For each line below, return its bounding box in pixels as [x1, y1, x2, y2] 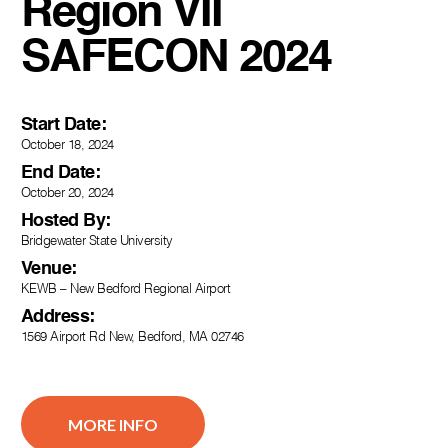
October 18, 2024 [20, 135, 114, 152]
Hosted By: [20, 211, 111, 230]
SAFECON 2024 [20, 35, 331, 81]
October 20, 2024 [20, 183, 114, 200]
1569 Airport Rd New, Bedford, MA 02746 [20, 327, 244, 344]
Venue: [20, 259, 77, 278]
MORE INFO [67, 414, 158, 434]
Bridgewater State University [20, 231, 173, 248]
